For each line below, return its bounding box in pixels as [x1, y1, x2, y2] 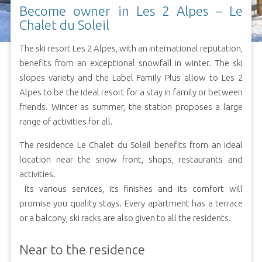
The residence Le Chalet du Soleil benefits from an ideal [19, 139, 243, 150]
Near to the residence [19, 242, 145, 257]
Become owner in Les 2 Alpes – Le [19, 3, 243, 18]
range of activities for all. [19, 116, 113, 126]
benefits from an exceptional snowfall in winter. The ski [19, 57, 243, 68]
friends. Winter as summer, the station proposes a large [19, 101, 243, 112]
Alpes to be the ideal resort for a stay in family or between [19, 87, 243, 97]
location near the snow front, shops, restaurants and [19, 154, 243, 164]
